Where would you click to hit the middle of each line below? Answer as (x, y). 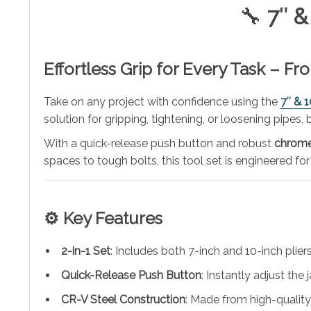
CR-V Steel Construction (123, 299)
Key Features (113, 218)
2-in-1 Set (86, 251)
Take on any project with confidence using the (162, 101)
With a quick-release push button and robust (159, 143)
